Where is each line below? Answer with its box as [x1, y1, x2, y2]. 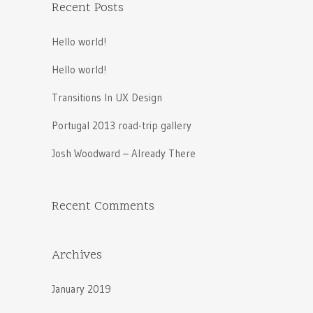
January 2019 [52, 282, 111, 296]
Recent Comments [52, 197, 154, 215]
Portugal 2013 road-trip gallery [52, 118, 191, 132]
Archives [52, 246, 102, 264]
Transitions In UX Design [52, 90, 162, 104]
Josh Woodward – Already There [52, 146, 196, 160]
